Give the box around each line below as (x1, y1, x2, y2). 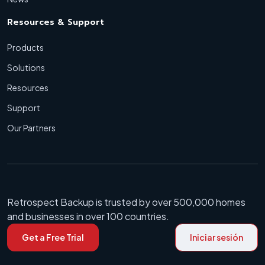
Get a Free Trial (22, 232, 84, 243)
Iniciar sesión (190, 232, 243, 243)
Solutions (7, 62, 45, 73)
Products (7, 42, 44, 53)
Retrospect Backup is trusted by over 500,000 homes (7, 196, 245, 209)
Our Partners (7, 122, 56, 134)
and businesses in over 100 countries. (7, 210, 169, 223)
